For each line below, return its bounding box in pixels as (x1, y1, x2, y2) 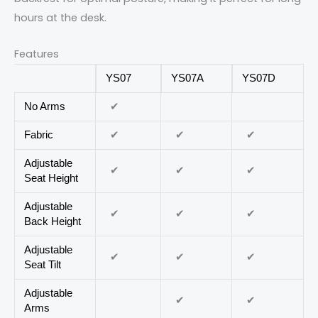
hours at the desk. (14, 11, 106, 26)
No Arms (24, 100, 66, 112)
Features (14, 46, 59, 61)
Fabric (24, 128, 54, 141)
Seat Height (24, 172, 79, 184)
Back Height (24, 215, 82, 227)
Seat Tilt (24, 258, 62, 270)
